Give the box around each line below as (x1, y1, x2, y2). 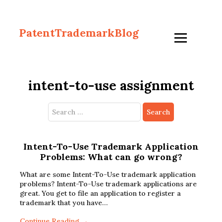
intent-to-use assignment (28, 77, 194, 94)
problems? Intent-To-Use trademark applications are (20, 179, 197, 188)
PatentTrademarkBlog (19, 26, 139, 40)
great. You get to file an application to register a (20, 189, 181, 198)
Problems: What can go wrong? (40, 151, 182, 163)
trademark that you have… (20, 198, 108, 207)
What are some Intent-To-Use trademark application (20, 170, 196, 179)
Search (48, 103, 72, 112)
